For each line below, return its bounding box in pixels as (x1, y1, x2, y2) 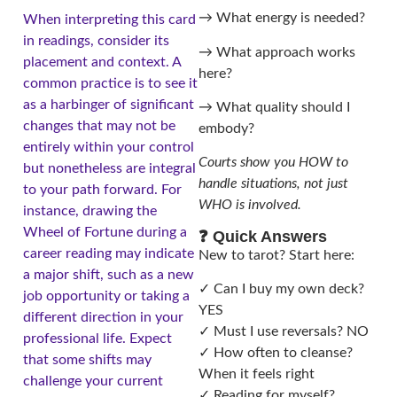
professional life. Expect (23, 331, 172, 346)
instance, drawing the (23, 203, 157, 218)
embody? (198, 121, 254, 136)
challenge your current (23, 373, 163, 388)
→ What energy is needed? (198, 11, 365, 26)
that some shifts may (23, 352, 152, 367)
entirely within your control (23, 139, 194, 154)
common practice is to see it (23, 75, 198, 90)
